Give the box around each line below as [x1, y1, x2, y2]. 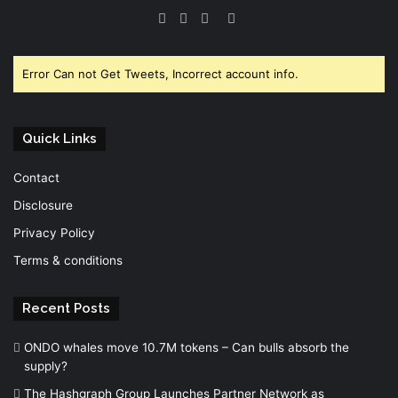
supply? [24, 359, 68, 373]
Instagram [234, 9, 297, 26]
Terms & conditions [13, 253, 123, 267]
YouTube [218, 9, 274, 26]
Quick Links [22, 131, 97, 147]
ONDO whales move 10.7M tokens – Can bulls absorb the [24, 340, 349, 354]
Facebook [175, 9, 237, 26]
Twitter [196, 9, 242, 26]
